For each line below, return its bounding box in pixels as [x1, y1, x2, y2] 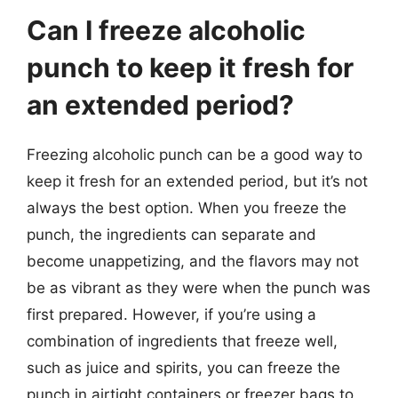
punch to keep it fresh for [27, 51, 354, 84]
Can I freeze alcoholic [27, 13, 306, 46]
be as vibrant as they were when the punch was [27, 278, 370, 297]
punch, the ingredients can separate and [27, 225, 316, 243]
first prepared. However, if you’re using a [27, 305, 316, 323]
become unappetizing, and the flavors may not [27, 251, 359, 270]
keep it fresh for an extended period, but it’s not [27, 171, 368, 190]
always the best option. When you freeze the [27, 198, 346, 217]
